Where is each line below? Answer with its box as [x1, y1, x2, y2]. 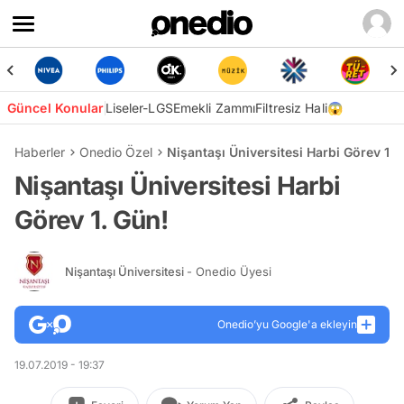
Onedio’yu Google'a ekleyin [217, 317, 357, 331]
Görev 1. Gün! [14, 205, 168, 235]
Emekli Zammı [172, 100, 256, 115]
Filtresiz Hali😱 [255, 100, 343, 115]
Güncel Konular [7, 100, 105, 115]
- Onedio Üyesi [187, 263, 271, 279]
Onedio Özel [79, 144, 152, 160]
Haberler [14, 144, 65, 160]
